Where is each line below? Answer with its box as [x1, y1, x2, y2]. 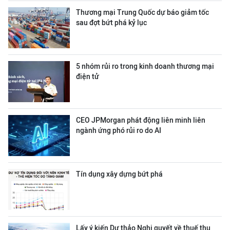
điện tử [76, 72, 99, 81]
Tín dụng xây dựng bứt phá [76, 170, 163, 178]
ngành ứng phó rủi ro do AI [76, 126, 161, 135]
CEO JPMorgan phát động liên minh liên [76, 116, 205, 124]
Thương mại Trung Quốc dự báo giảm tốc [76, 8, 209, 16]
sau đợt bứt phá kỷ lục [76, 18, 147, 27]
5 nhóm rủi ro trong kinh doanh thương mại [76, 62, 214, 70]
